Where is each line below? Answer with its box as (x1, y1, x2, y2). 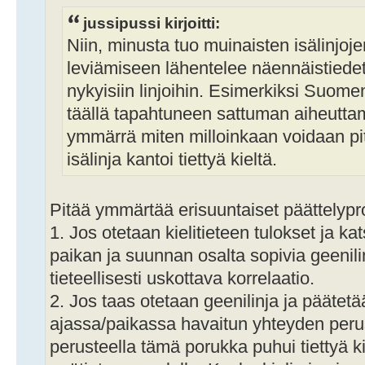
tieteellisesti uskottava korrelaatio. (50, 268, 314, 288)
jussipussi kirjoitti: (83, 13, 220, 32)
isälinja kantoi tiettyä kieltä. (67, 149, 277, 169)
